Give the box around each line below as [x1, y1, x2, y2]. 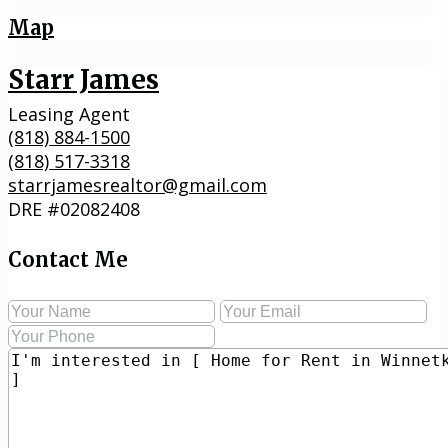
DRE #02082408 [8, 197, 140, 222]
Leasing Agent [8, 102, 130, 127]
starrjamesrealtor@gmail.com [8, 173, 267, 198]
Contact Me [8, 246, 128, 272]
